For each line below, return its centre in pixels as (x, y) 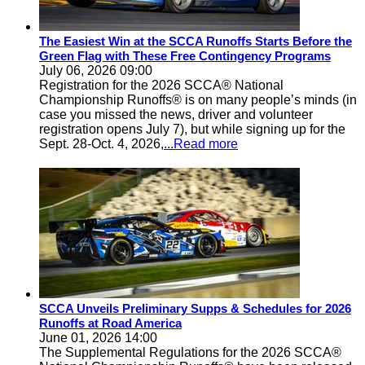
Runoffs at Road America (110, 323)
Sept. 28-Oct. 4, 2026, (101, 144)
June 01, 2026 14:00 (98, 338)
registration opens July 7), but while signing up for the (192, 129)
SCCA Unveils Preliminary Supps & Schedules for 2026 (195, 308)
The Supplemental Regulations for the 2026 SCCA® (190, 352)
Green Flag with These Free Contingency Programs (185, 56)
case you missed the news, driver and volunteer (176, 114)
